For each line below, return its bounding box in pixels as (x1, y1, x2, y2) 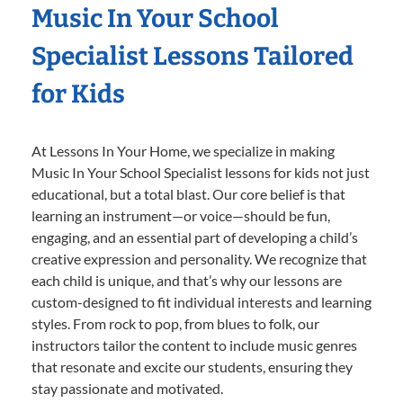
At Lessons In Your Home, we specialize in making (31, 141, 335, 159)
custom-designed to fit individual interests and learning (31, 292, 372, 310)
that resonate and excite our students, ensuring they (31, 357, 353, 375)
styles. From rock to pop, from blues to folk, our (31, 314, 319, 332)
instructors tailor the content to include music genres (31, 336, 357, 354)
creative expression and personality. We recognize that (31, 249, 367, 267)
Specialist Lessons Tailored (31, 40, 354, 71)
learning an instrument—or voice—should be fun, (31, 206, 330, 224)
